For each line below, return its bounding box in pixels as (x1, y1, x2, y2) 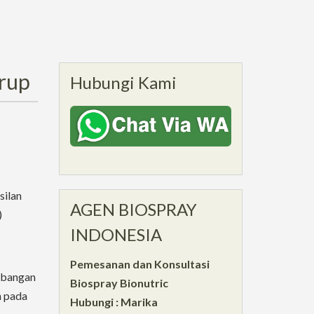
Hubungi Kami (69, 72, 177, 93)
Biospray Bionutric (69, 275, 168, 289)
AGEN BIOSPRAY (69, 198, 197, 219)
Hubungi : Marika (69, 294, 158, 308)
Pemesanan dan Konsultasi (69, 257, 210, 271)
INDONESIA (69, 224, 162, 245)
